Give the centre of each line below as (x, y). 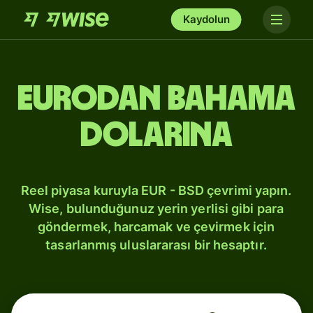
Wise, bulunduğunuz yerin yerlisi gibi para (156, 209)
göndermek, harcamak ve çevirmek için (156, 227)
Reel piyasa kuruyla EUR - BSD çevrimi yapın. (156, 190)
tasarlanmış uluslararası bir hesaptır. (156, 245)
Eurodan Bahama (156, 99)
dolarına (156, 136)
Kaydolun (206, 19)
